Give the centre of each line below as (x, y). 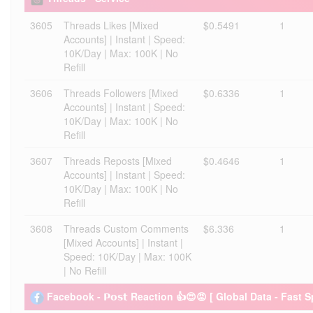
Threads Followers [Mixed (121, 93)
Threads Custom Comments (126, 228)
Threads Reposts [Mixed (118, 161)
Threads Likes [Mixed (111, 25)
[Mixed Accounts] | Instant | (123, 242)
